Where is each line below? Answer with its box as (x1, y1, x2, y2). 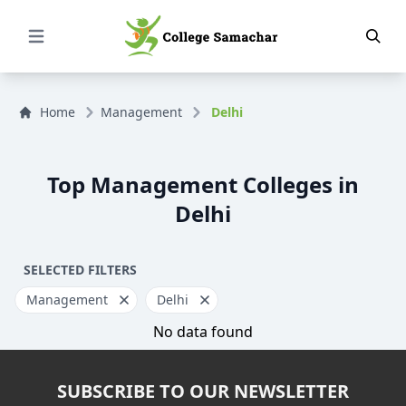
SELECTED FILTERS (24, 261, 137, 278)
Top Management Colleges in (47, 169, 359, 199)
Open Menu (24, 34, 97, 53)
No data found (153, 322, 253, 342)
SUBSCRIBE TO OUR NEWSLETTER (57, 379, 349, 403)
